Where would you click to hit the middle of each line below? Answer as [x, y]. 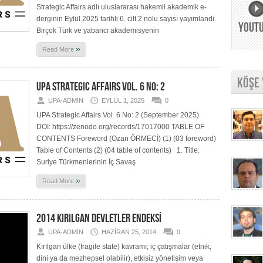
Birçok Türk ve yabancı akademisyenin [98, 31]
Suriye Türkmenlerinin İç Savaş [86, 162]
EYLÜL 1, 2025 [123, 100]
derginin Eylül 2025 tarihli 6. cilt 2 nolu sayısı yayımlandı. [126, 19]
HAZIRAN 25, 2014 [129, 232]
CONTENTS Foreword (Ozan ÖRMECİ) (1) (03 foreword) [126, 139]
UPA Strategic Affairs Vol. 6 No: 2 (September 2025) [118, 115]
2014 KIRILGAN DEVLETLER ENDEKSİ [99, 218]
